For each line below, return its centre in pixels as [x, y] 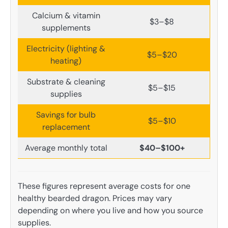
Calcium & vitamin [66, 16]
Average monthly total [66, 148]
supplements [66, 28]
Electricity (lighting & [66, 49]
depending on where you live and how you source [110, 210]
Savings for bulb [66, 115]
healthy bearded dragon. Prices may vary [95, 198]
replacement [66, 127]
